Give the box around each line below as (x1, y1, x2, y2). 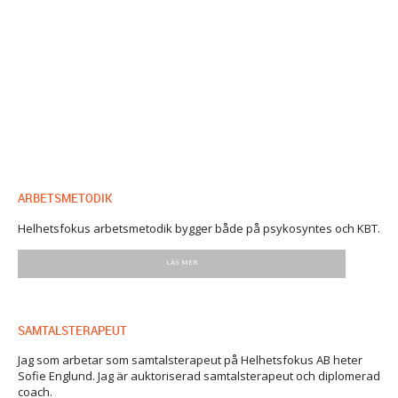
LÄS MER (166, 257, 198, 267)
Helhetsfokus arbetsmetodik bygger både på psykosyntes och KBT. (18, 219, 380, 236)
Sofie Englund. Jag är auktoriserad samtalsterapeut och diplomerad (18, 368, 380, 385)
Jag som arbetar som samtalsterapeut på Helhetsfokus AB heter (18, 352, 362, 369)
